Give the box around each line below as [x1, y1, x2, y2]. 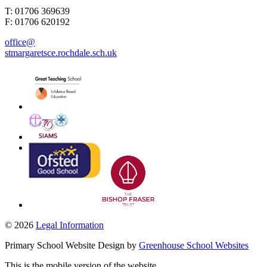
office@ [5, 37, 35, 48]
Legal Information [36, 220, 104, 231]
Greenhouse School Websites [139, 240, 249, 251]
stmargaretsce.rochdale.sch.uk [5, 48, 117, 58]
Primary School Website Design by [5, 240, 139, 251]
